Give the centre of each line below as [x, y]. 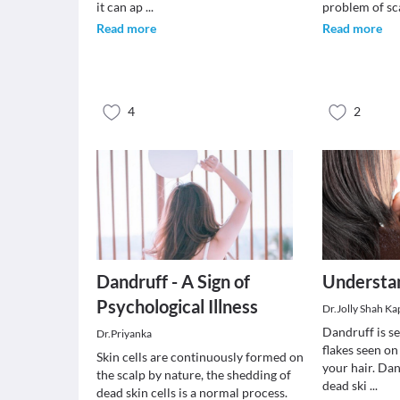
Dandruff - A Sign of [173, 281]
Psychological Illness [177, 306]
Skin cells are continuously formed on [200, 357]
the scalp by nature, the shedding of [194, 375]
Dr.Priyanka [124, 333]
